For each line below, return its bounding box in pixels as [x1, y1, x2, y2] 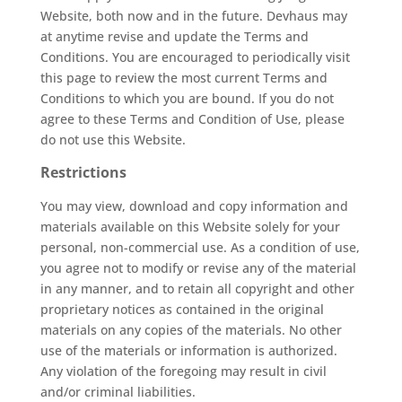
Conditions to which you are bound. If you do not [39, 90, 334, 107]
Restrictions [39, 162, 127, 182]
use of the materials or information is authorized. [39, 342, 337, 359]
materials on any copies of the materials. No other [39, 321, 342, 338]
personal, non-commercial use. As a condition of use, [39, 239, 360, 256]
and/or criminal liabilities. [39, 383, 196, 400]
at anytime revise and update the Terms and [39, 28, 309, 45]
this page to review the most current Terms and [39, 69, 328, 86]
